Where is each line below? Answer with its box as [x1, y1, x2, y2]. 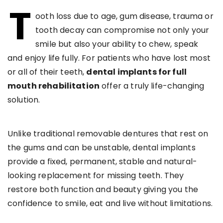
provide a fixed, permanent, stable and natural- [7, 155, 198, 167]
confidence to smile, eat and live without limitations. [7, 197, 213, 209]
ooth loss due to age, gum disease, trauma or [35, 10, 214, 22]
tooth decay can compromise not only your [35, 24, 210, 36]
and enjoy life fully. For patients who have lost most [7, 52, 211, 64]
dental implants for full [86, 66, 187, 78]
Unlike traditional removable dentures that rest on [7, 127, 209, 139]
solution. [7, 94, 40, 106]
